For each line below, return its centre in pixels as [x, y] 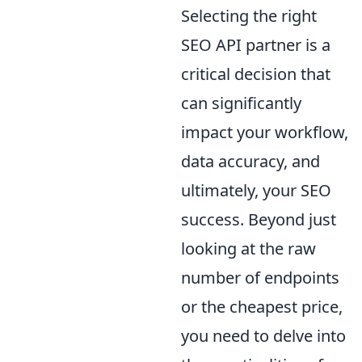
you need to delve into [263, 336]
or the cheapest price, [262, 307]
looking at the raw [248, 249]
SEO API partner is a [256, 45]
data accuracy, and [250, 162]
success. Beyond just [259, 220]
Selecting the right [249, 16]
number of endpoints [260, 278]
